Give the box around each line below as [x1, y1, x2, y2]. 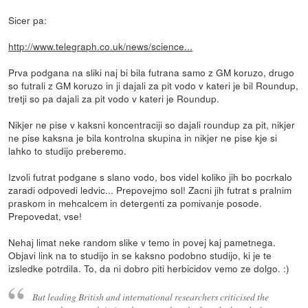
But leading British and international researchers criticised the [32, 289, 269, 303]
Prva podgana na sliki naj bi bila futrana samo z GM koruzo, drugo [8, 65, 295, 80]
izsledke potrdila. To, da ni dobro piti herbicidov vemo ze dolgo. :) [8, 261, 290, 276]
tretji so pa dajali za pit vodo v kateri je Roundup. [8, 91, 220, 106]
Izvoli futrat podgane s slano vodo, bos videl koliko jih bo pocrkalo [8, 170, 293, 184]
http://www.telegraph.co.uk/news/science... [8, 39, 193, 54]
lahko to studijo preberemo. [8, 144, 127, 158]
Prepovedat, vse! [8, 209, 82, 223]
